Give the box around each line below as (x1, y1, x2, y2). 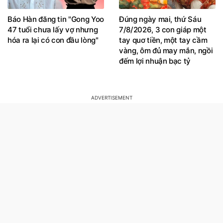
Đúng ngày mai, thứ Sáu (119, 24, 202, 34)
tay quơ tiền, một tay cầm (119, 45, 208, 55)
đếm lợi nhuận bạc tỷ (119, 66, 191, 76)
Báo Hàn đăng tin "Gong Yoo (7, 24, 104, 34)
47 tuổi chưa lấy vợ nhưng (7, 35, 98, 45)
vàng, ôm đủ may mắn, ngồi (119, 56, 213, 66)
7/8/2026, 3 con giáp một (119, 35, 207, 45)
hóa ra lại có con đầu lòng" (7, 45, 99, 55)
